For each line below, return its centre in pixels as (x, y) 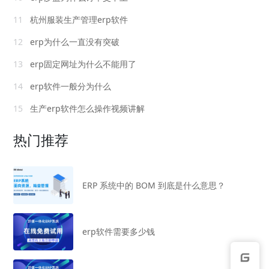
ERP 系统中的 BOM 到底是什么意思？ (154, 185)
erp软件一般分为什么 (70, 86)
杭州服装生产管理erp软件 (78, 20)
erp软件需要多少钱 (119, 232)
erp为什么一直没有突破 (74, 42)
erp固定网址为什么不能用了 (82, 64)
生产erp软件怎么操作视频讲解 (86, 108)
